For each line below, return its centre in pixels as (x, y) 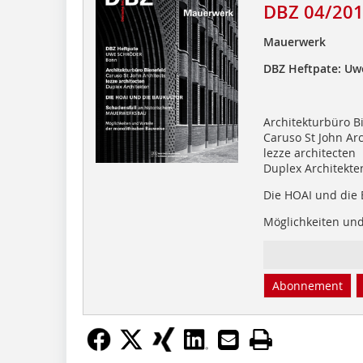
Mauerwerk (294, 41)
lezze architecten (309, 152)
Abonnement (307, 285)
